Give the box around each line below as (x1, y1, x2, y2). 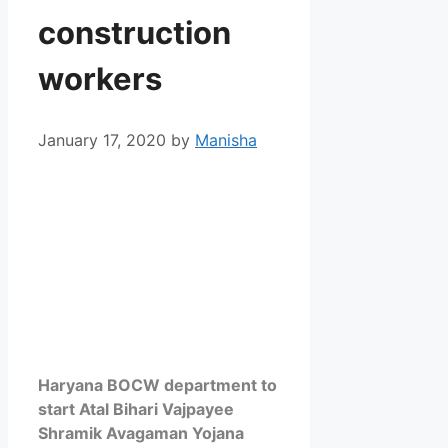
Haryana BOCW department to (38, 375, 277, 396)
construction (38, 14, 231, 52)
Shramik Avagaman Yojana (38, 423, 244, 444)
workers (38, 60, 162, 98)
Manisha (195, 129, 257, 150)
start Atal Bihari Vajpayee (38, 399, 234, 420)
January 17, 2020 (38, 129, 166, 150)
